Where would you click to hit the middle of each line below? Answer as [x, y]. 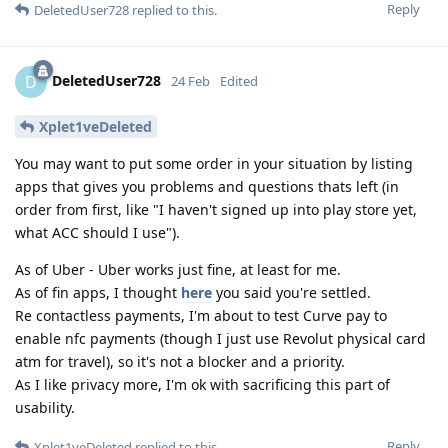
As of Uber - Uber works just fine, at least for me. [178, 269]
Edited [239, 80]
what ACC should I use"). [97, 232]
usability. [45, 407]
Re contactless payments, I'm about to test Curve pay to [201, 315]
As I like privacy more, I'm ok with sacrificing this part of [202, 384]
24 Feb [190, 80]
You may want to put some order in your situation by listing [214, 163]
